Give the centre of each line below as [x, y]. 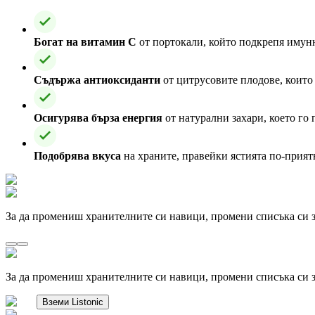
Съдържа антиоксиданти [97, 79]
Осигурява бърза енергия [98, 117]
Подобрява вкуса [77, 155]
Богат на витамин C [85, 41]
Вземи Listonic [73, 302]
